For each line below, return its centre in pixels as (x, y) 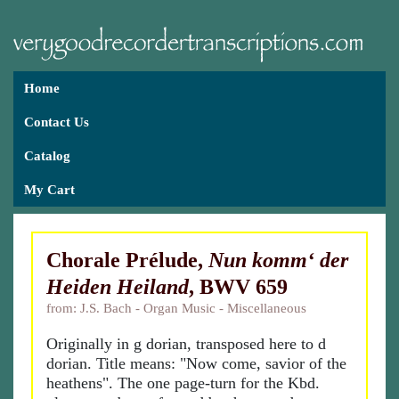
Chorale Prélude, (127, 260)
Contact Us (57, 122)
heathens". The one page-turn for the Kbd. (183, 383)
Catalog (47, 156)
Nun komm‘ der (278, 260)
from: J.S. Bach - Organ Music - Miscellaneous (176, 308)
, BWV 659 (238, 287)
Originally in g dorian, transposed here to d (186, 344)
